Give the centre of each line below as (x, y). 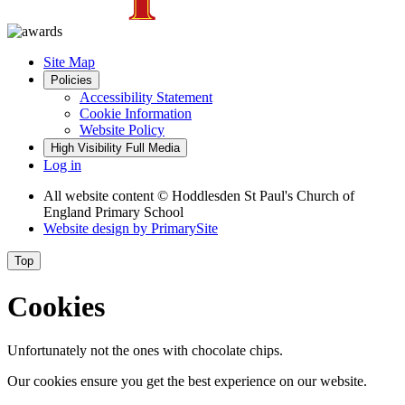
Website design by (97, 229)
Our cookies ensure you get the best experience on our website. (187, 381)
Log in (62, 165)
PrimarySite (184, 229)
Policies (71, 80)
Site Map (69, 62)
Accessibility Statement (146, 98)
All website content (100, 196)
